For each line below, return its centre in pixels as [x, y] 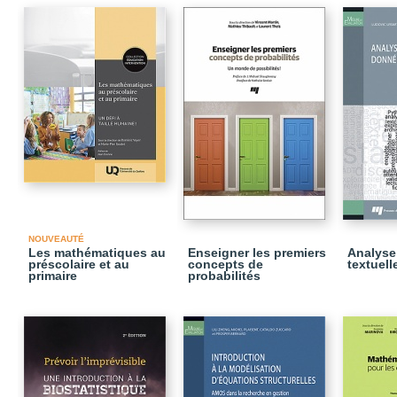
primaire [53, 276]
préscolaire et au [79, 264]
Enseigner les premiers [257, 253]
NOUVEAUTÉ [56, 239]
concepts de [226, 264]
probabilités [224, 276]
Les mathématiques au [97, 253]
